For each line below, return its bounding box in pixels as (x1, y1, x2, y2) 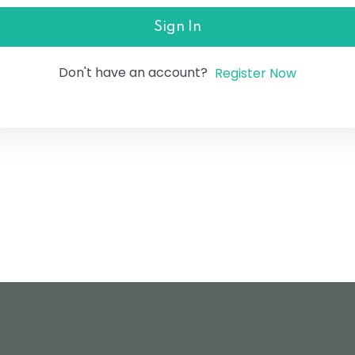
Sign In (154, 20, 201, 34)
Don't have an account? (58, 63, 214, 82)
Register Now (214, 63, 296, 82)
